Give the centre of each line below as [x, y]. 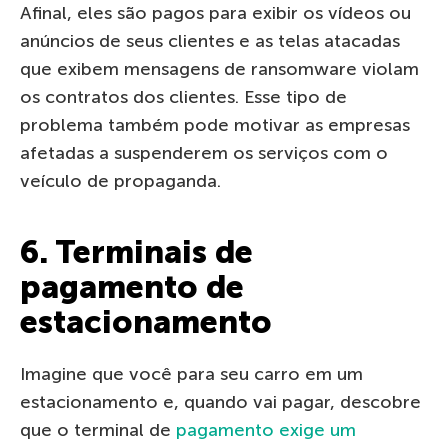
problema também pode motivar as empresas [215, 125]
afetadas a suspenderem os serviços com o [204, 153]
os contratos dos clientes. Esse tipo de [183, 97]
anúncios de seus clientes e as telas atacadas [210, 41]
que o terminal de [98, 430]
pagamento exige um [266, 430]
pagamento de [132, 287]
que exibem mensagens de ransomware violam [219, 69]
